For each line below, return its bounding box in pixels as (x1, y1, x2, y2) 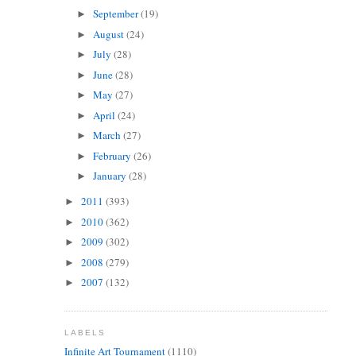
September (93, 6, 141, 21)
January (93, 168, 130, 184)
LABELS (64, 327, 106, 337)
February (93, 148, 134, 163)
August (93, 26, 127, 41)
